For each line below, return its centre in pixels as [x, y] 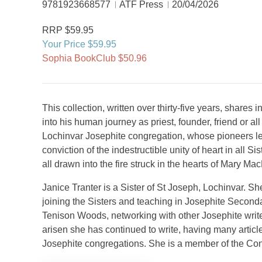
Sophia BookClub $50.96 [94, 58]
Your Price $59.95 [79, 44]
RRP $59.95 [68, 30]
